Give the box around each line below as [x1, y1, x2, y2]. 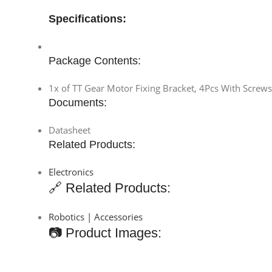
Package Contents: [49, 54, 141, 67]
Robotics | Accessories [49, 210, 143, 223]
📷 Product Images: [49, 225, 161, 240]
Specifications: [49, 12, 126, 25]
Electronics [49, 165, 93, 178]
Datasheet [49, 123, 90, 136]
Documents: [49, 96, 107, 109]
